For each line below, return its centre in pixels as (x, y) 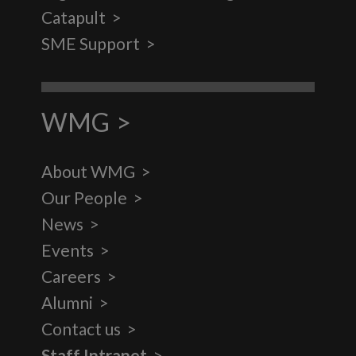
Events (68, 250)
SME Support (91, 43)
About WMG (89, 171)
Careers (72, 276)
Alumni (68, 302)
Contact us (81, 328)
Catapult (74, 17)
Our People (85, 197)
